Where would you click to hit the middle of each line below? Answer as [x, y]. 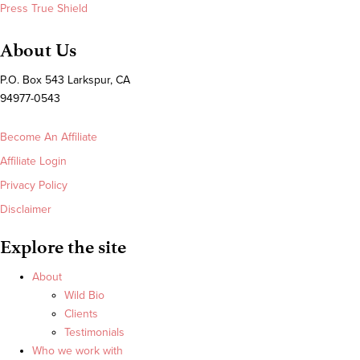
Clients [81, 314]
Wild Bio [84, 296]
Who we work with [78, 351]
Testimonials [94, 333]
